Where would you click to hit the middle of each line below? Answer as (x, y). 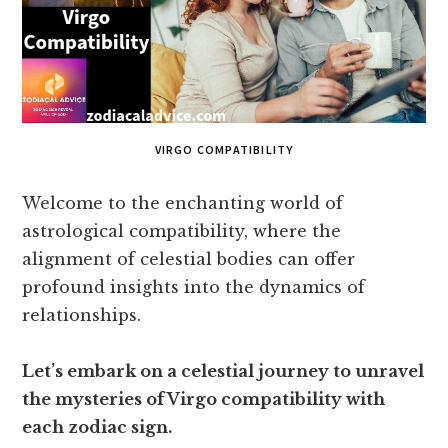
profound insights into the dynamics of (194, 287)
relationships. (82, 315)
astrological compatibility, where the (182, 231)
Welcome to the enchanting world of (183, 203)
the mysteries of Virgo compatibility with (204, 399)
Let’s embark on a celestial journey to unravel (223, 371)
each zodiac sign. (97, 427)
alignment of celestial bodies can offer (189, 259)
